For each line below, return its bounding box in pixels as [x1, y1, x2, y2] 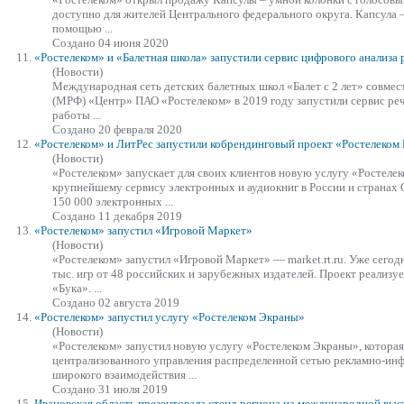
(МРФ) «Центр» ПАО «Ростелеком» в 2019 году [52, 93, 297, 107]
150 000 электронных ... [52, 194, 173, 208]
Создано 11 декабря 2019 [52, 208, 182, 223]
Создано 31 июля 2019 [52, 381, 168, 396]
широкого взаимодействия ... [52, 367, 197, 381]
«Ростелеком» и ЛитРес [34, 136, 156, 151]
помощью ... [52, 21, 113, 35]
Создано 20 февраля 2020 [52, 122, 182, 136]
